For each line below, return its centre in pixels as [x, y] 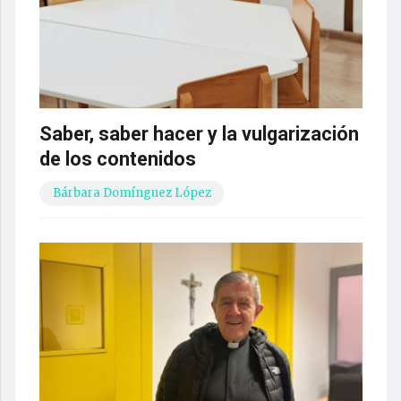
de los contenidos [117, 158]
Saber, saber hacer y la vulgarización [199, 133]
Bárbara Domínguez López [132, 192]
